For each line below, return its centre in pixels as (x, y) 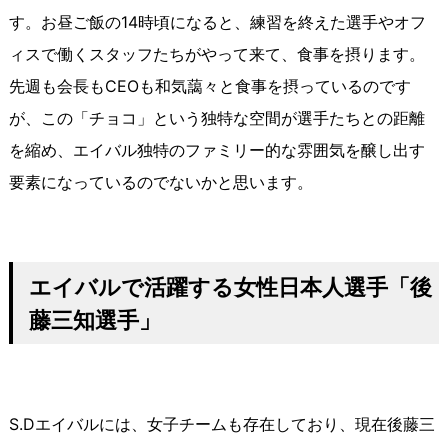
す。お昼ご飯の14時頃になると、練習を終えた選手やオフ (217, 22)
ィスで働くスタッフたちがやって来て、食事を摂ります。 (216, 54)
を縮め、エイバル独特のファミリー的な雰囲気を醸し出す (216, 150)
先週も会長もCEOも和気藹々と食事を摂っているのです (209, 86)
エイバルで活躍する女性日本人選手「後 (230, 287)
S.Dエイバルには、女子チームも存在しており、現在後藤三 (221, 424)
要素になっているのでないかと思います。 (160, 182)
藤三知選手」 (94, 320)
